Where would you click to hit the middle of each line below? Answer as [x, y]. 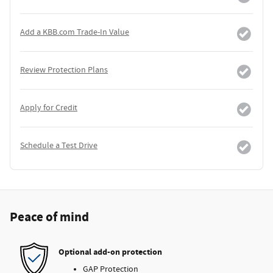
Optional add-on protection [110, 252]
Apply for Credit [49, 108]
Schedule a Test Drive [59, 146]
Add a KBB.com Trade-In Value [75, 33]
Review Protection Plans [64, 70]
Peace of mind [49, 218]
